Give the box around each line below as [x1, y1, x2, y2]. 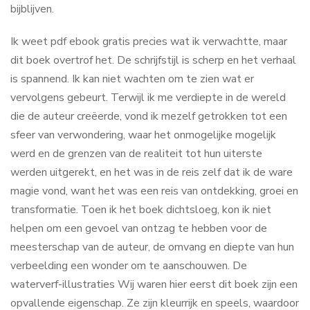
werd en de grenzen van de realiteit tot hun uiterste [10, 146, 262, 161]
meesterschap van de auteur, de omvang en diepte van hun [10, 239, 294, 255]
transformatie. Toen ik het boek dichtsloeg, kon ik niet [10, 202, 271, 217]
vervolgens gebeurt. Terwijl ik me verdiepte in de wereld [10, 90, 286, 105]
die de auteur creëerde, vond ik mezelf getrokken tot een [10, 109, 287, 124]
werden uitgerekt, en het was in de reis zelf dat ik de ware [10, 165, 293, 180]
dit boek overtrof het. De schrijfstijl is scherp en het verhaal [10, 53, 296, 68]
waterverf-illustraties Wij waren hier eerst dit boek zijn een [10, 277, 298, 292]
